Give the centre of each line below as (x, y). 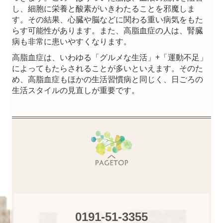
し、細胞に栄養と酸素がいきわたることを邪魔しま (104, 8)
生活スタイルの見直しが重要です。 (76, 90)
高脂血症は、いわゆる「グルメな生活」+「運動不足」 (110, 57)
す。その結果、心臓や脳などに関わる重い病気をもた (108, 19)
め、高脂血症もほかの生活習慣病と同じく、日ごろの (108, 79)
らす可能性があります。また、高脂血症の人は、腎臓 (108, 30)
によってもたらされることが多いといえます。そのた (108, 68)
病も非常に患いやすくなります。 (72, 41)
